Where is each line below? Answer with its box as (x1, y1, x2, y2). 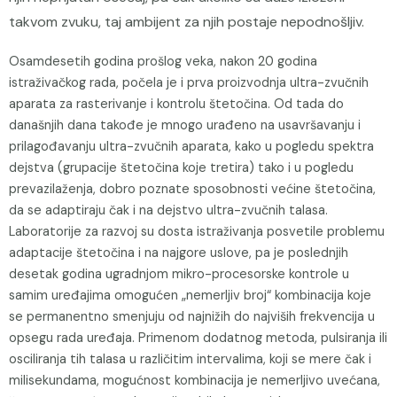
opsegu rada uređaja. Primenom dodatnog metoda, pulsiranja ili (9, 330, 387, 346)
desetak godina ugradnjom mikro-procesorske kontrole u (9, 266, 349, 283)
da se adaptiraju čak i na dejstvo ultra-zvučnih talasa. (9, 202, 328, 219)
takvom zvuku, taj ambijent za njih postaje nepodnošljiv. (9, 12, 364, 31)
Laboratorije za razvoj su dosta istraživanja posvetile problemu (9, 223, 385, 240)
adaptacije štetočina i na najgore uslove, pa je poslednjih (9, 245, 348, 261)
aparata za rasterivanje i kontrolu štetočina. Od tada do (9, 96, 344, 113)
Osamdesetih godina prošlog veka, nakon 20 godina (9, 53, 317, 70)
